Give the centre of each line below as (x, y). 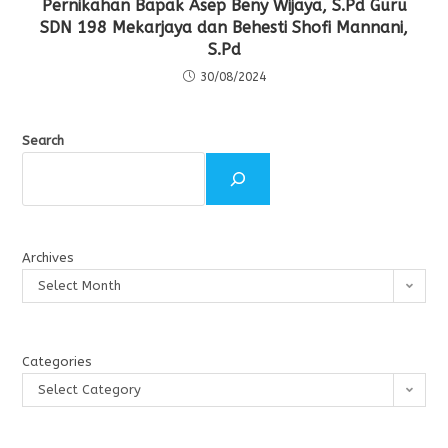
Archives (48, 258)
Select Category (90, 390)
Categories (57, 362)
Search (43, 141)
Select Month (80, 286)
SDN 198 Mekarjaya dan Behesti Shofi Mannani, (224, 28)
